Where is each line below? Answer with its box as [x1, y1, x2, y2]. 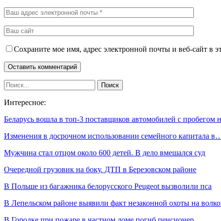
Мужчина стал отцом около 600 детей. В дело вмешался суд [4, 148, 205, 157]
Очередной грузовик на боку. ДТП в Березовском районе [4, 165, 196, 174]
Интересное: [4, 98, 46, 107]
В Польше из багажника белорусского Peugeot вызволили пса [4, 182, 212, 190]
